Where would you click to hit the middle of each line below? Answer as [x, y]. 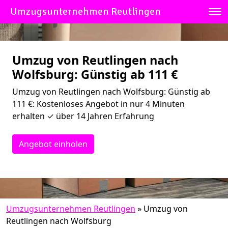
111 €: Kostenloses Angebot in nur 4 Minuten [98, 104]
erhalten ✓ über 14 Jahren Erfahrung [83, 116]
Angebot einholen [53, 144]
